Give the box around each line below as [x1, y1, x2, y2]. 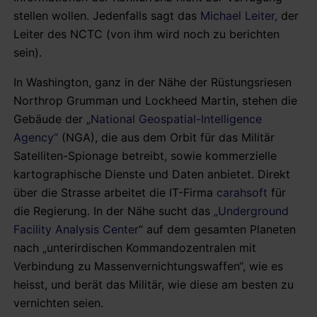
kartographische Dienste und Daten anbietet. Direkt [13, 166, 290, 181]
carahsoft [213, 185, 267, 200]
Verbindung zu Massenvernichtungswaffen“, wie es [13, 258, 283, 273]
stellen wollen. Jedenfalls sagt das [13, 8, 200, 23]
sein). [13, 45, 42, 59]
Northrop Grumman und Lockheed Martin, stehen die [13, 93, 297, 108]
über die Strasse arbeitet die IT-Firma [13, 185, 213, 200]
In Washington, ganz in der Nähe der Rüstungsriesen [13, 74, 292, 89]
